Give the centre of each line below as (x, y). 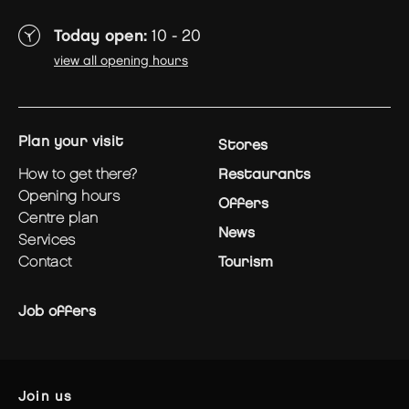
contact (51, 262)
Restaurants (264, 174)
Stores (242, 145)
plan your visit (76, 142)
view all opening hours (121, 60)
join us (50, 397)
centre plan (64, 218)
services (52, 240)
